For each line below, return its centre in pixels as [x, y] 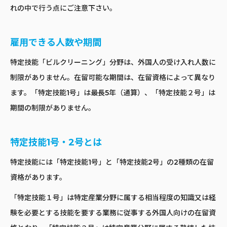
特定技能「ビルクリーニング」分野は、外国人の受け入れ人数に [113, 63]
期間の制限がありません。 [53, 108]
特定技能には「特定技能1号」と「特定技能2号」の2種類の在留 [112, 162]
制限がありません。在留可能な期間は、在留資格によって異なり [113, 78]
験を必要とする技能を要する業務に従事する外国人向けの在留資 [113, 213]
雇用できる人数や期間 [56, 43]
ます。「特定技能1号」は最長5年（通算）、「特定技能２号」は [113, 93]
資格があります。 [38, 178]
